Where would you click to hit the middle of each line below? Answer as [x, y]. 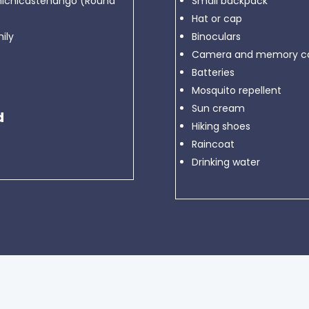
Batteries [213, 72]
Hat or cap [217, 19]
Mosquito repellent [236, 90]
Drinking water [226, 162]
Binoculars [216, 37]
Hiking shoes [221, 126]
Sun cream [218, 108]
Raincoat [213, 144]
